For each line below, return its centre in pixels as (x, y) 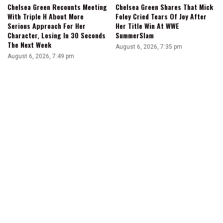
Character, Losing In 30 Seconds (56, 35)
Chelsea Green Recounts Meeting (57, 6)
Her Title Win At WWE (147, 25)
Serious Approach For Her (47, 25)
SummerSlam (135, 35)
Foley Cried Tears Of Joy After (161, 16)
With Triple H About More (46, 16)
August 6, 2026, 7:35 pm (149, 47)
